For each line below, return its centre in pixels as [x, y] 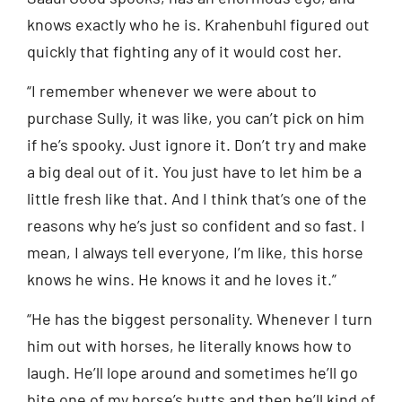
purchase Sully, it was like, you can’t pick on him [196, 118]
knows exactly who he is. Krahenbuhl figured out [198, 24]
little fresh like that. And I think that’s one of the [197, 199]
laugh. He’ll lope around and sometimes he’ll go [192, 373]
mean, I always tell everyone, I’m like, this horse [195, 253]
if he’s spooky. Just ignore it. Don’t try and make [197, 145]
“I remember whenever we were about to [172, 91]
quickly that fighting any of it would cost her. [184, 51]
